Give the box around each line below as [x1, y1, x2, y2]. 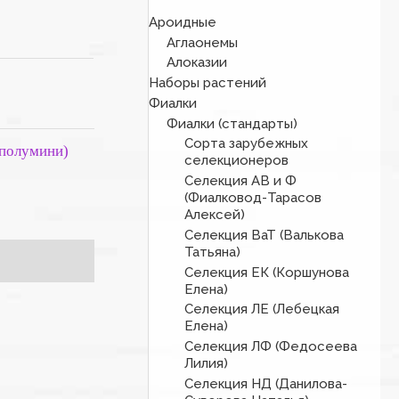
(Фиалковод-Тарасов [184, 190, 322, 207]
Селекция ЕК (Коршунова [184, 264, 350, 281]
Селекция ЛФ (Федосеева [184, 338, 358, 355]
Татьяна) [184, 243, 241, 260]
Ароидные [149, 13, 217, 30]
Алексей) [184, 207, 246, 224]
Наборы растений [149, 75, 267, 92]
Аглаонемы [167, 34, 239, 51]
